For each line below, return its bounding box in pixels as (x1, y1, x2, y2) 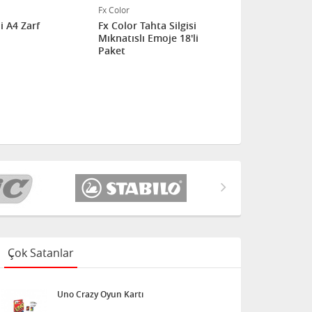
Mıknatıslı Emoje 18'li (98, 31, 198, 45)
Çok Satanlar (8, 245, 74, 260)
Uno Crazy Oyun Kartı (57, 288, 143, 300)
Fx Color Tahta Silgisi (98, 19, 196, 32)
